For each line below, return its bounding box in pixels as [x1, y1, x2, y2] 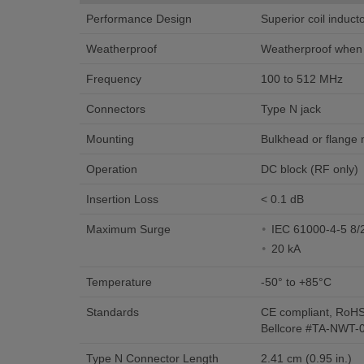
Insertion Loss [85, 193, 158, 206]
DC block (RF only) [260, 162, 358, 175]
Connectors [85, 102, 145, 115]
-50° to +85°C [260, 275, 331, 288]
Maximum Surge [85, 223, 171, 236]
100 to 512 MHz [260, 72, 343, 85]
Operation [85, 162, 137, 175]
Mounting [85, 132, 134, 145]
